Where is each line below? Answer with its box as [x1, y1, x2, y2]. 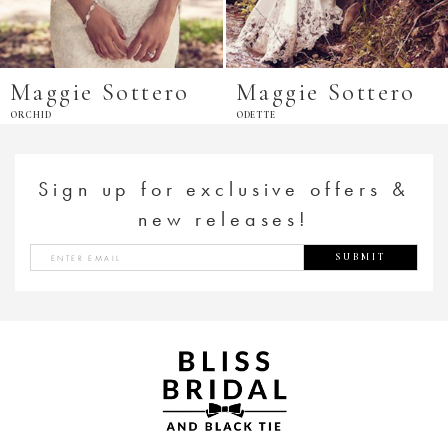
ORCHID [10, 109, 52, 122]
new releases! [138, 206, 310, 233]
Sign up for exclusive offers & [38, 176, 410, 203]
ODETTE [236, 109, 276, 122]
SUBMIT [334, 251, 387, 264]
